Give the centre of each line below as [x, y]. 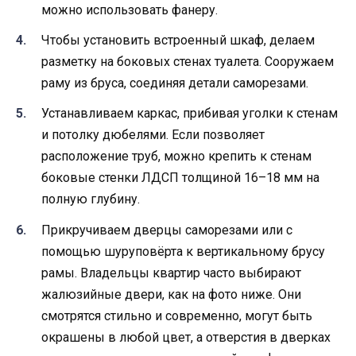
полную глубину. [91, 199]
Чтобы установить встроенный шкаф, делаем [178, 41]
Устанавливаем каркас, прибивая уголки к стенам [190, 114]
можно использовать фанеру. [130, 10]
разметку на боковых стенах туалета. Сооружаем [188, 62]
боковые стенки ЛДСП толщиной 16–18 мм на [180, 178]
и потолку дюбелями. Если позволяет [153, 135]
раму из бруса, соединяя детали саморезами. [175, 83]
